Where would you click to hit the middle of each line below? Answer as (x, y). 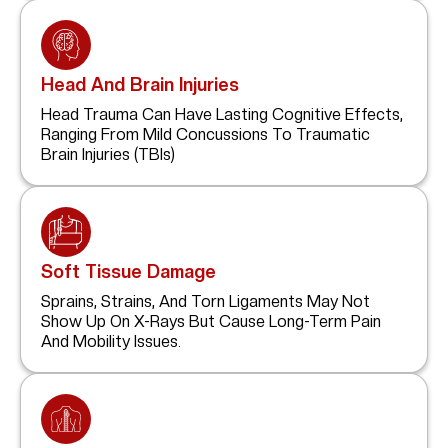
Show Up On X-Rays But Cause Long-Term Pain (211, 322)
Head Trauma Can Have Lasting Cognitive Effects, (222, 115)
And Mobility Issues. (111, 342)
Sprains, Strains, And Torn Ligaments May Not (205, 302)
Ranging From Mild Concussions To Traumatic (205, 135)
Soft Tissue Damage (128, 272)
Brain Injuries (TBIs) (108, 155)
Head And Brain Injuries (140, 85)
